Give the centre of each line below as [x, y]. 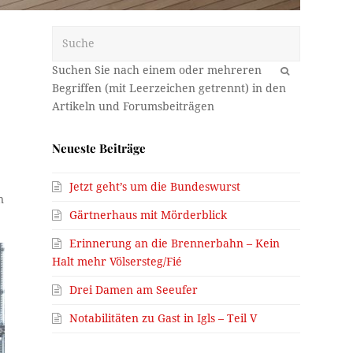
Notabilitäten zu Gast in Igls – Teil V [163, 318]
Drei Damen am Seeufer [134, 290]
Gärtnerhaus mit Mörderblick [149, 215]
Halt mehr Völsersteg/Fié [117, 261]
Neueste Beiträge [99, 148]
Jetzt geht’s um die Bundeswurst [155, 186]
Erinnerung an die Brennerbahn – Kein [175, 243]
